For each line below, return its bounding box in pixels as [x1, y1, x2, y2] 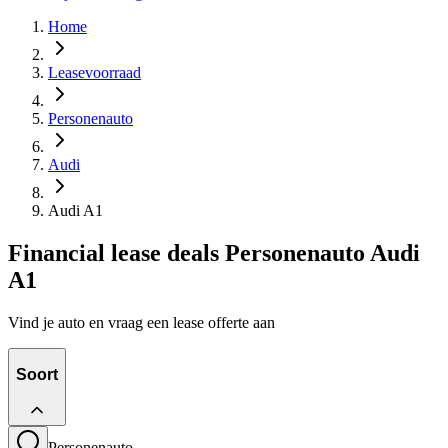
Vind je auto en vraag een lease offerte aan [8, 313, 275, 331]
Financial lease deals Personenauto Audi [8, 239, 420, 266]
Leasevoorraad [48, 63, 141, 81]
